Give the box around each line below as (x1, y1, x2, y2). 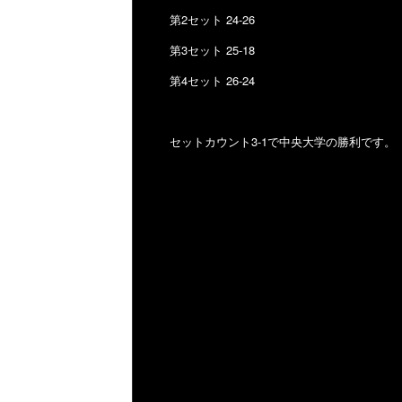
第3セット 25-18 (170, 41, 256, 58)
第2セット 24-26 (170, 11, 256, 28)
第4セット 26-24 (170, 72, 256, 89)
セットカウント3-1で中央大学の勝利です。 (170, 133, 397, 150)
